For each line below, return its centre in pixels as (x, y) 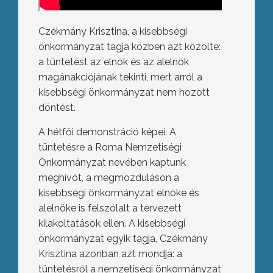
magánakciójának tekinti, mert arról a (120, 77)
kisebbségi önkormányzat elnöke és (119, 193)
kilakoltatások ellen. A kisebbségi (112, 224)
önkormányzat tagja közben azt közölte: (129, 47)
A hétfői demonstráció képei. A (107, 132)
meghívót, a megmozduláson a (108, 178)
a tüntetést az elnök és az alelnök (113, 62)
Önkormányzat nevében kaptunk (112, 163)
